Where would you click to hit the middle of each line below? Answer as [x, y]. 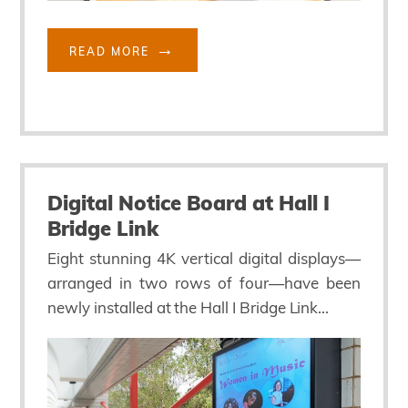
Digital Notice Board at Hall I [189, 203]
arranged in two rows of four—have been [204, 282]
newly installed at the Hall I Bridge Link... [189, 307]
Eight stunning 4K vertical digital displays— [204, 258]
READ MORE [110, 51]
